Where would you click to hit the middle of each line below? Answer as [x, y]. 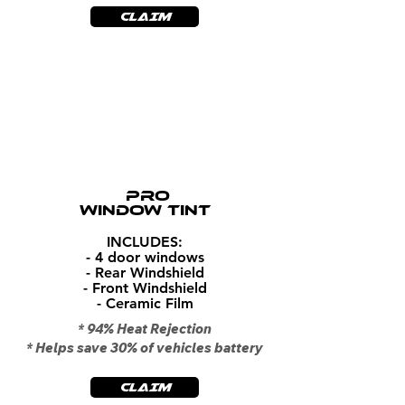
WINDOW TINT [145, 210]
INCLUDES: [145, 241]
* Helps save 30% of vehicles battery [145, 347]
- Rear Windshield [145, 272]
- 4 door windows [145, 257]
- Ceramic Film [145, 303]
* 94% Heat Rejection [145, 328]
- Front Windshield [145, 287]
